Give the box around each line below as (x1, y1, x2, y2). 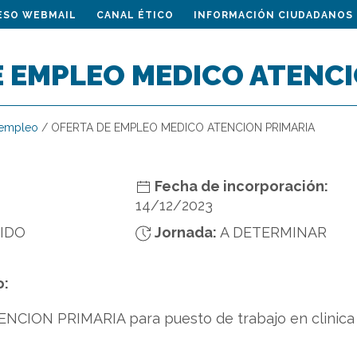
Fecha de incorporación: (151, 178, 328, 194)
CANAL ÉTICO (96, 10, 174, 21)
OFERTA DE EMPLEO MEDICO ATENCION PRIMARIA (51, 121, 315, 134)
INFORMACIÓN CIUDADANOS (194, 10, 353, 21)
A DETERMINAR (219, 224, 327, 241)
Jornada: (151, 224, 217, 241)
